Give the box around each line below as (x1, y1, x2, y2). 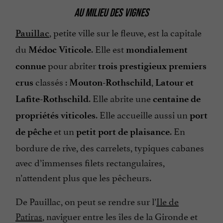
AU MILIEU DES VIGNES (74, 5, 149, 19)
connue (15, 60, 46, 72)
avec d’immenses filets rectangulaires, (15, 155, 165, 169)
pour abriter (46, 58, 98, 72)
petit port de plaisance (76, 126, 170, 138)
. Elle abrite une (89, 91, 153, 105)
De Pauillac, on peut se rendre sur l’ (15, 194, 156, 208)
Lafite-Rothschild (15, 93, 89, 105)
